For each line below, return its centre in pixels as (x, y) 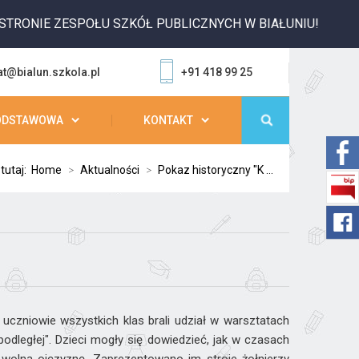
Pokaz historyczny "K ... (216, 170)
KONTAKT (168, 120)
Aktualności (110, 170)
